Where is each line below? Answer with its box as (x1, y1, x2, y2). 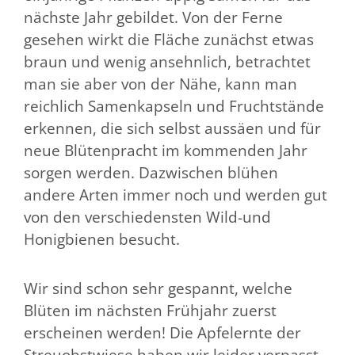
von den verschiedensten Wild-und (24, 207, 271, 228)
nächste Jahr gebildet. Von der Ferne (24, 7, 283, 29)
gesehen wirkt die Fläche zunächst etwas (24, 29, 314, 51)
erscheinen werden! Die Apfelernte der (24, 322, 301, 343)
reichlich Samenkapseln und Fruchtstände (24, 96, 324, 117)
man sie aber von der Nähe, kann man (24, 74, 297, 95)
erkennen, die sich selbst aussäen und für (24, 118, 321, 139)
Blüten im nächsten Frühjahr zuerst (24, 300, 277, 321)
